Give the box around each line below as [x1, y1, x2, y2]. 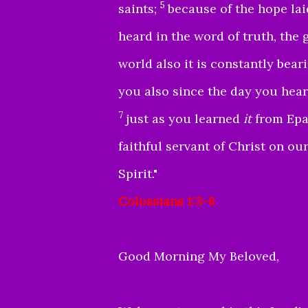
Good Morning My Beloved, [118, 247, 279, 264]
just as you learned [126, 110, 243, 126]
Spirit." [118, 165, 157, 181]
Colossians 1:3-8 [118, 192, 215, 209]
